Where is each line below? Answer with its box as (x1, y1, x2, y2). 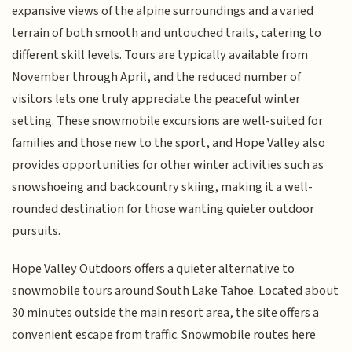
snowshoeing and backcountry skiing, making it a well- (12, 177, 313, 196)
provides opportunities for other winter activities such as (12, 155, 324, 174)
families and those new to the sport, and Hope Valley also (12, 133, 326, 152)
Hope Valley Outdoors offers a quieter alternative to (12, 259, 295, 279)
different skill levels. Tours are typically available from (12, 45, 309, 64)
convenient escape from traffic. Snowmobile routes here (12, 325, 317, 345)
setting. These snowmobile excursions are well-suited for (12, 111, 324, 130)
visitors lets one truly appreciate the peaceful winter (12, 89, 301, 108)
